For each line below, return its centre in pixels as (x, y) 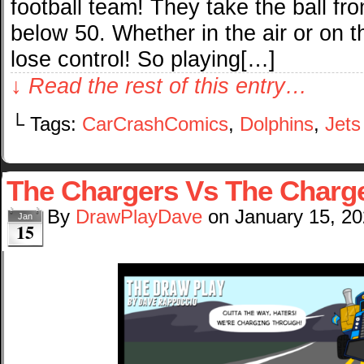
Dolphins (277, 125)
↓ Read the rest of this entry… (159, 86)
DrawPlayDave (139, 217)
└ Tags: (46, 125)
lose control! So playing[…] (143, 59)
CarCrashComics (155, 125)
